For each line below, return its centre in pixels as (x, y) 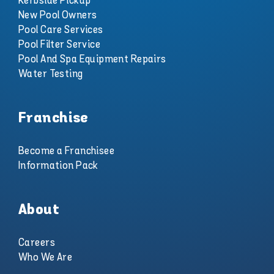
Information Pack (58, 166)
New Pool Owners (57, 16)
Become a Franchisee (66, 151)
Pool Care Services (61, 30)
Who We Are (45, 258)
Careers (36, 243)
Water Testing (50, 74)
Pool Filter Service (59, 45)
